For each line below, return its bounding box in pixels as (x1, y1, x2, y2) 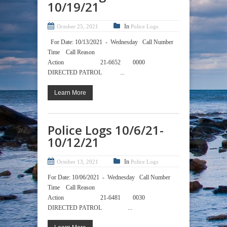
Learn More (54, 89, 86, 96)
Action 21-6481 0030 (48, 194, 149, 201)
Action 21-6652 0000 (48, 59, 149, 66)
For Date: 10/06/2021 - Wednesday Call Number (48, 173, 175, 181)
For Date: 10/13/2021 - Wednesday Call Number (48, 39, 178, 46)
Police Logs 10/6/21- (48, 121, 164, 138)
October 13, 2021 (57, 158, 98, 165)
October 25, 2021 (57, 23, 98, 30)
